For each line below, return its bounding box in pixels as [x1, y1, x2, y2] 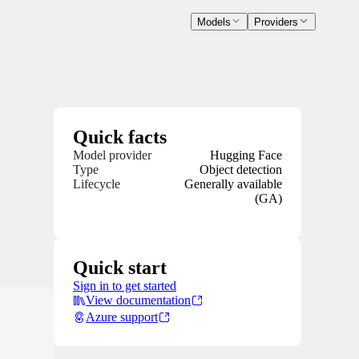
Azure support [86, 310, 158, 325]
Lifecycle [73, 177, 120, 192]
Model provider [73, 148, 151, 163]
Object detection [200, 163, 282, 177]
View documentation [86, 293, 191, 308]
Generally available [184, 177, 282, 192]
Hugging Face [210, 148, 282, 163]
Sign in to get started [73, 279, 176, 293]
